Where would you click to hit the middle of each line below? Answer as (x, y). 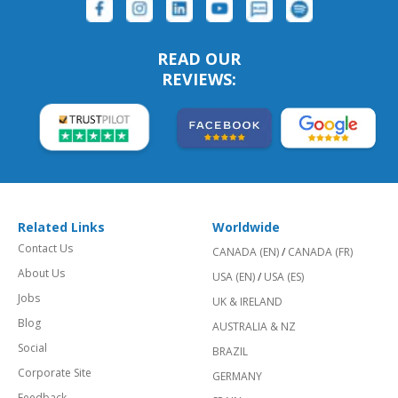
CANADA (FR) (320, 251)
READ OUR (199, 58)
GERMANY (237, 376)
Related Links (61, 227)
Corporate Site (55, 372)
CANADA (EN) (246, 251)
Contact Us (45, 248)
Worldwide (246, 227)
